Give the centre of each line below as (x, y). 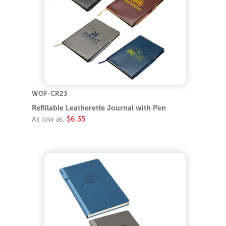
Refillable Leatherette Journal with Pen (99, 108)
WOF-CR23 (50, 94)
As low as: (49, 119)
